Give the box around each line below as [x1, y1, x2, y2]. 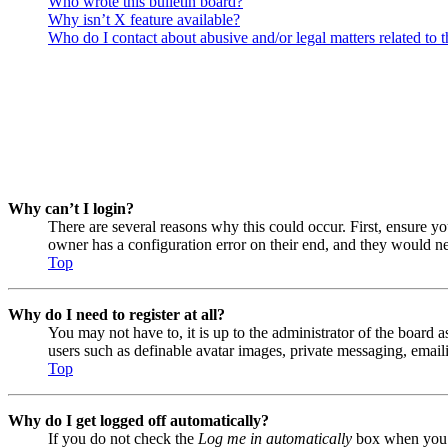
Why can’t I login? [8, 200, 134, 217]
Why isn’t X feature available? [48, 11, 240, 28]
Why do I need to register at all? [8, 306, 225, 323]
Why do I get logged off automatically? [8, 412, 269, 429]
